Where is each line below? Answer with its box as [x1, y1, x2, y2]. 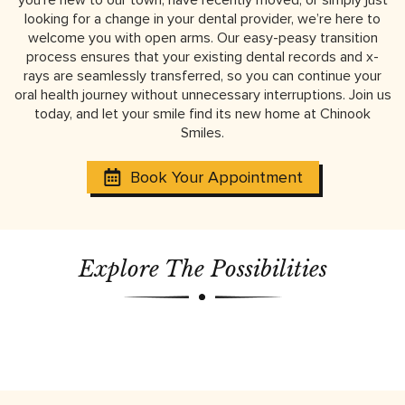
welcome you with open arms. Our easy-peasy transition [27, 28, 378, 47]
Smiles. [181, 123, 224, 142]
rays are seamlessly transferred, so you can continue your [24, 66, 381, 85]
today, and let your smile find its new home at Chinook [34, 104, 371, 123]
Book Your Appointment [129, 166, 303, 187]
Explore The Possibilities [78, 255, 327, 282]
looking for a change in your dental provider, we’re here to [24, 9, 381, 28]
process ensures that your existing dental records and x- [26, 47, 379, 66]
